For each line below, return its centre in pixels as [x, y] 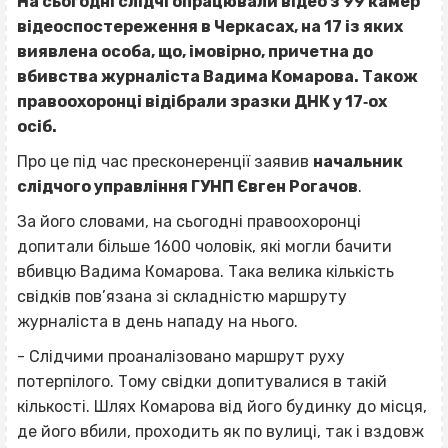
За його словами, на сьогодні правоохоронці [189, 222]
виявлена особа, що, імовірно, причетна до [195, 52]
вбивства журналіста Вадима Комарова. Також [217, 77]
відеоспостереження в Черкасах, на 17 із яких [210, 27]
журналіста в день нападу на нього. [157, 322]
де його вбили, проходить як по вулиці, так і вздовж [220, 432]
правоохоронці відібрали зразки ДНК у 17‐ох [202, 102]
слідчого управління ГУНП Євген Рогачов [187, 187]
